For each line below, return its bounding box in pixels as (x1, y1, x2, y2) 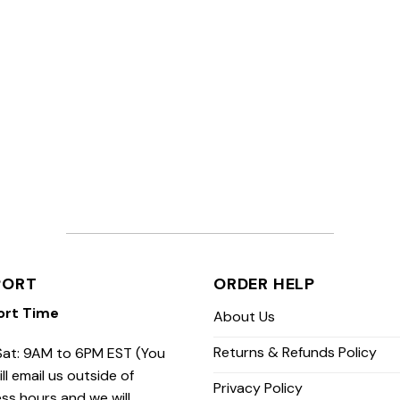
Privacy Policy (213, 379, 303, 398)
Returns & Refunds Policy (213, 343, 377, 362)
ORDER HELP (213, 272, 315, 295)
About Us (213, 307, 275, 327)
